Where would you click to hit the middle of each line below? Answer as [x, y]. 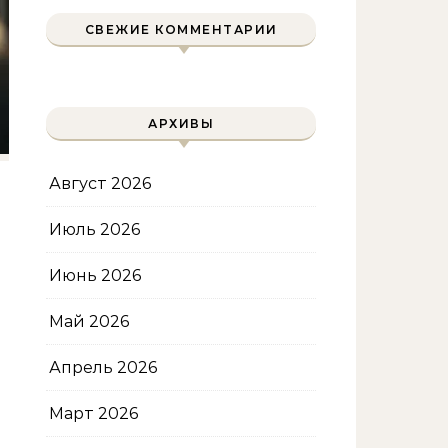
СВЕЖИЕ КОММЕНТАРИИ [181, 29]
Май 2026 [89, 321]
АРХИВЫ [181, 123]
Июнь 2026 [95, 275]
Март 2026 [93, 413]
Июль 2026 [94, 229]
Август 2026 [100, 183]
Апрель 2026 [103, 367]
